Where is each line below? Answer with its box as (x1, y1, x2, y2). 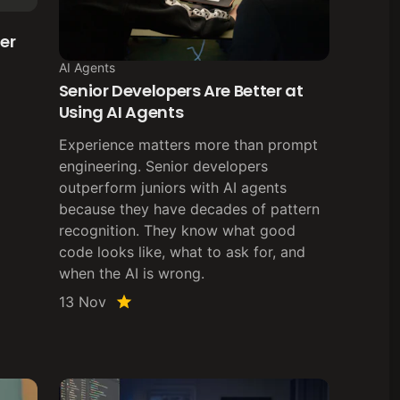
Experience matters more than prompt (58, 136, 318, 154)
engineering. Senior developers (58, 157, 268, 176)
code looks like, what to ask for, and (58, 243, 305, 262)
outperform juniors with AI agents (58, 179, 287, 197)
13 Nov (58, 293, 106, 312)
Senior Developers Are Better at (58, 79, 304, 103)
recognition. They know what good (58, 221, 296, 240)
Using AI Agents (58, 101, 184, 124)
